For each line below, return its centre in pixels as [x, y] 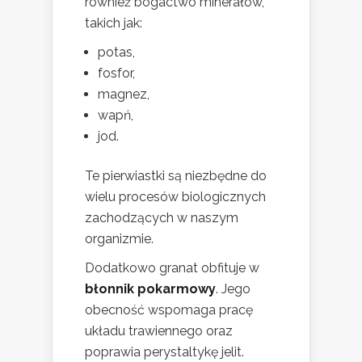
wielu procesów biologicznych [175, 197]
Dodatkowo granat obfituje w [172, 268]
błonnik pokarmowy [150, 289]
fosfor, [116, 74]
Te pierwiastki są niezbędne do [176, 176]
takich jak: [114, 23]
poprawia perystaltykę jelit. [164, 352]
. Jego [233, 289]
